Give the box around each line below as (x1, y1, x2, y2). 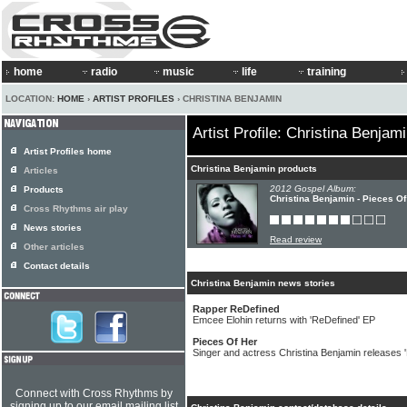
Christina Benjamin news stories (191, 278, 335, 288)
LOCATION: (5, 94, 57, 104)
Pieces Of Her (193, 336, 257, 347)
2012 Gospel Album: (270, 184, 356, 194)
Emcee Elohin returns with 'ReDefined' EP (193, 314, 375, 325)
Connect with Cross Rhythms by (15, 387, 173, 400)
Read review (270, 234, 322, 244)
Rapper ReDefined (193, 303, 280, 314)
